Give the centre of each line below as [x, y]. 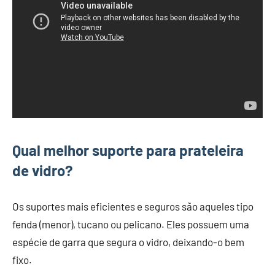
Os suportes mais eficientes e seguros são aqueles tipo [133, 206]
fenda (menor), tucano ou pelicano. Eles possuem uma [131, 224]
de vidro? [43, 170]
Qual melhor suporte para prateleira [128, 150]
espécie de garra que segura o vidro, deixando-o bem [128, 242]
